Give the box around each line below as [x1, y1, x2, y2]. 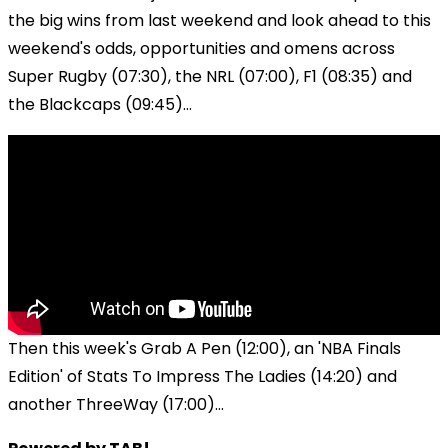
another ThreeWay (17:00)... [8, 392, 224, 416]
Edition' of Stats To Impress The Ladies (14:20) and [8, 364, 397, 388]
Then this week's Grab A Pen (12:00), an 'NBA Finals [8, 336, 401, 360]
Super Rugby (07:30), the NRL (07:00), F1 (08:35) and [8, 64, 412, 88]
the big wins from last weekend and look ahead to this [8, 8, 431, 32]
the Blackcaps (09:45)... [8, 92, 192, 116]
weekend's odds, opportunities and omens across [8, 36, 395, 60]
